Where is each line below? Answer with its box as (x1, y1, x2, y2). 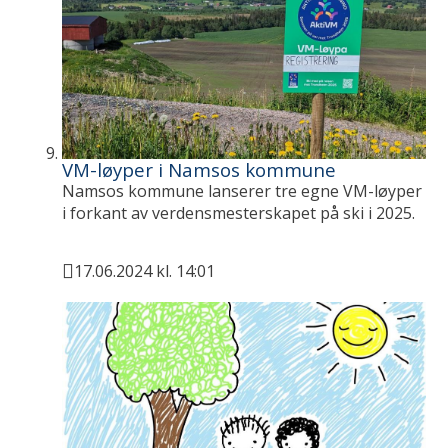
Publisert (62, 272, 135, 295)
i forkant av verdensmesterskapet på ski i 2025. (62, 202, 416, 225)
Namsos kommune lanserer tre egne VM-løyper (62, 180, 423, 203)
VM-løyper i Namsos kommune (62, 157, 337, 183)
